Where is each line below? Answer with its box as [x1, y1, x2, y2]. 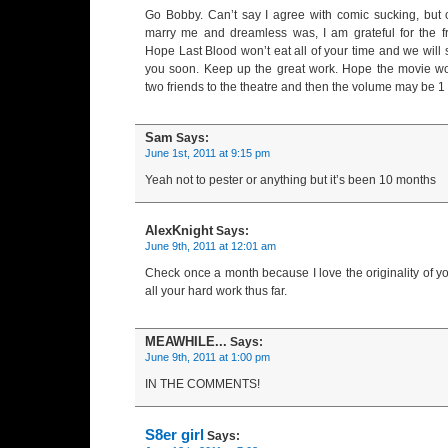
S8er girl [145, 427, 204, 443]
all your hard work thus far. [145, 284, 287, 298]
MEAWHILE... [145, 334, 227, 349]
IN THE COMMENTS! [145, 377, 260, 391]
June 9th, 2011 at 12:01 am [145, 240, 276, 252]
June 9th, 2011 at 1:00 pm [145, 351, 270, 363]
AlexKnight [145, 223, 213, 238]
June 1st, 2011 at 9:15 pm [145, 147, 270, 159]
